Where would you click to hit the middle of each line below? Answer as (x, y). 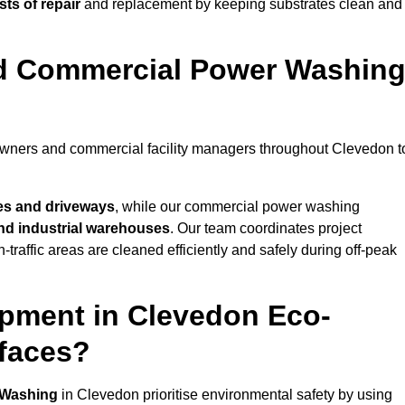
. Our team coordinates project (266, 229)
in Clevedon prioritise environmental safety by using (225, 395)
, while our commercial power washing (237, 207)
